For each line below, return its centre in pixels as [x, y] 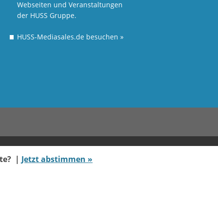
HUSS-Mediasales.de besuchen [69, 37]
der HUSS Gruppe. [47, 15]
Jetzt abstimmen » [57, 159]
